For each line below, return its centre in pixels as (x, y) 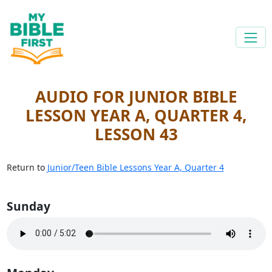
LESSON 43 (136, 134)
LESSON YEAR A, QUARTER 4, (136, 115)
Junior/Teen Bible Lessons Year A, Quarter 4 (135, 167)
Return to (27, 167)
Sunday (28, 206)
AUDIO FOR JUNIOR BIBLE (136, 96)
